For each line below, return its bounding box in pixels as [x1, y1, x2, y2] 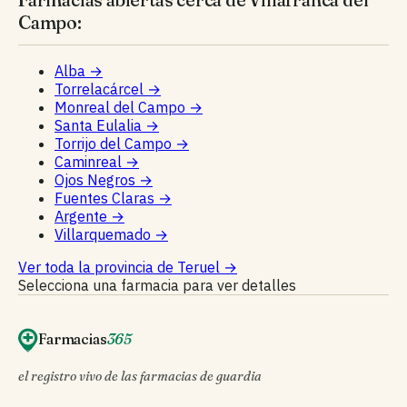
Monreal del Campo [55, 97, 189, 116]
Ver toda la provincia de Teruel [18, 257, 223, 276]
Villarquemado [55, 224, 154, 243]
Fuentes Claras [55, 188, 158, 207]
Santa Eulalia [55, 115, 145, 134]
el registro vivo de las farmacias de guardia [18, 367, 262, 384]
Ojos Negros [55, 170, 139, 189]
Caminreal [55, 152, 125, 171]
